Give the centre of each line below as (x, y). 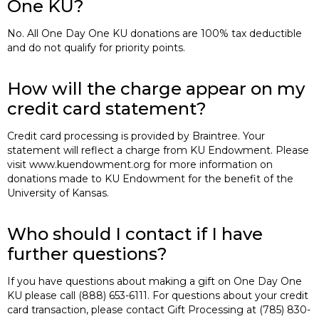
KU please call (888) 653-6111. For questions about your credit (158, 295)
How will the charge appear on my (156, 88)
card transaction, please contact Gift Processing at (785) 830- (159, 309)
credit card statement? (107, 108)
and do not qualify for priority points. (96, 47)
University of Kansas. (58, 193)
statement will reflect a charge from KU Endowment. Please (158, 150)
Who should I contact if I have (135, 234)
